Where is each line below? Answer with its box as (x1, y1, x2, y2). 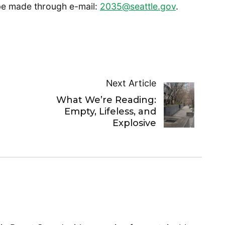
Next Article (105, 78, 156, 89)
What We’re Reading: (56, 94, 156, 106)
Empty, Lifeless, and (64, 106, 156, 118)
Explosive (112, 118, 156, 129)
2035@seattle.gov (100, 1, 176, 12)
